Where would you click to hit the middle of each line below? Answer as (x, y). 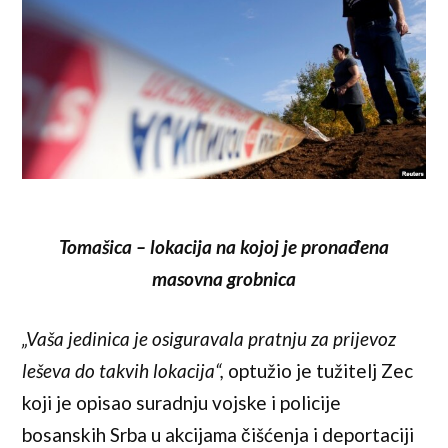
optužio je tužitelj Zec (319, 371)
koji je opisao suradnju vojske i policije (182, 403)
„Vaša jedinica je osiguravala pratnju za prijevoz (209, 339)
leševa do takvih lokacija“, (123, 371)
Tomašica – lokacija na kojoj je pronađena (224, 246)
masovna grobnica (224, 278)
